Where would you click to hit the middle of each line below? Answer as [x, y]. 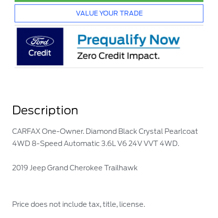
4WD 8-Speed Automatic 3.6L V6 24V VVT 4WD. [96, 143]
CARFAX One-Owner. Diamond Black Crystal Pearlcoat [105, 131]
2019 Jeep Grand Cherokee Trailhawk [75, 167]
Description [45, 110]
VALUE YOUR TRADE [109, 13]
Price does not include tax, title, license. [79, 204]
